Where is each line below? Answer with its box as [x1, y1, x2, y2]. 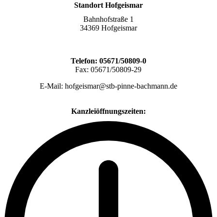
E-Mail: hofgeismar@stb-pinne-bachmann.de [39, 82, 177, 91]
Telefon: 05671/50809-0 [70, 57, 146, 65]
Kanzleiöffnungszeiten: [71, 107, 146, 116]
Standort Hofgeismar [74, 1, 143, 9]
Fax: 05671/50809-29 [75, 65, 142, 74]
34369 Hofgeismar [79, 24, 137, 32]
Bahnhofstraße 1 [83, 15, 134, 24]
